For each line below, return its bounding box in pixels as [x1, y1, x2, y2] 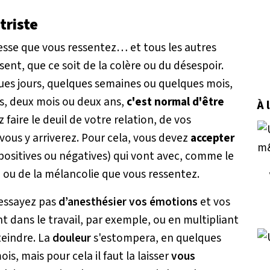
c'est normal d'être [127, 93, 224, 110]
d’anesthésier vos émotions [58, 193, 198, 210]
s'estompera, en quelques [91, 229, 221, 246]
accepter [190, 129, 234, 146]
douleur [52, 229, 91, 246]
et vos [198, 193, 230, 210]
